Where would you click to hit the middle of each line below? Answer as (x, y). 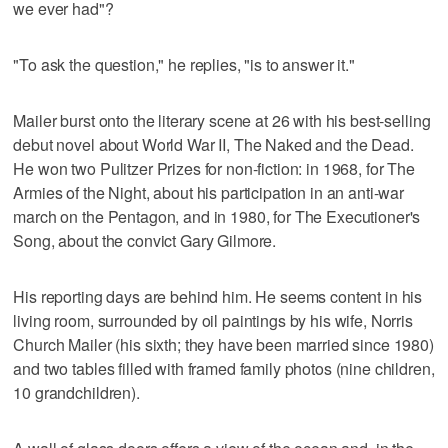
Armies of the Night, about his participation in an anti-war (209, 192)
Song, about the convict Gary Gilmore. (145, 240)
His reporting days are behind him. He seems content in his (218, 296)
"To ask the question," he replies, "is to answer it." (184, 64)
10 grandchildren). (76, 392)
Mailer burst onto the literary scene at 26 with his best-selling (222, 120)
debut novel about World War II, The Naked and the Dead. (213, 144)
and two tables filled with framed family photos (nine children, (224, 368)
